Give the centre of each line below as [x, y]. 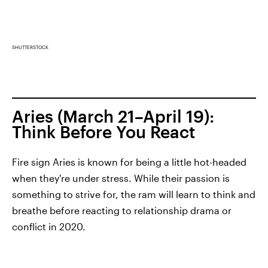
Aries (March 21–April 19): [113, 116]
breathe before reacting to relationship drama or [122, 210]
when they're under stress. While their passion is [121, 178]
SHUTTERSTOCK [30, 47]
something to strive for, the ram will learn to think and [134, 194]
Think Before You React [103, 131]
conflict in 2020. [49, 226]
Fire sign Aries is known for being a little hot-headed [129, 162]
